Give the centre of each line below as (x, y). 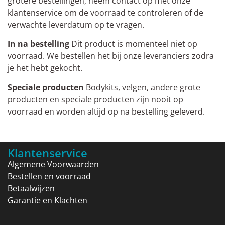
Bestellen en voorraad (49, 177)
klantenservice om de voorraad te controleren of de (105, 13)
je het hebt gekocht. (45, 68)
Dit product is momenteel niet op (133, 44)
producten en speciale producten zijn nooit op (95, 99)
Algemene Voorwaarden (53, 164)
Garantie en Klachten (47, 201)
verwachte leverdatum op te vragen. (76, 25)
